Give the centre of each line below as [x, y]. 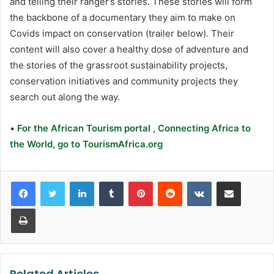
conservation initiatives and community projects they [124, 81]
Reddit [194, 181]
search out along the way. [65, 97]
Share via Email [250, 181]
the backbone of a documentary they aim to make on [123, 18]
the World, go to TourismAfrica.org [86, 144]
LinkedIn [109, 181]
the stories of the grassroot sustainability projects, [119, 65]
